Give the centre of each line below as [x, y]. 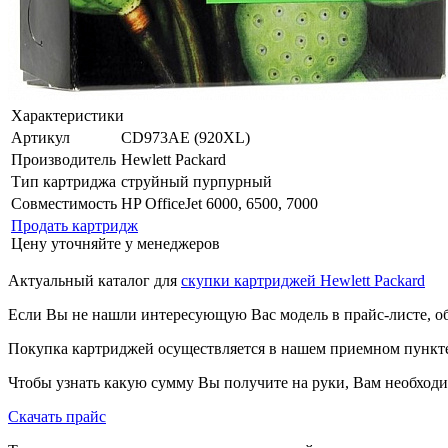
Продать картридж [74, 225]
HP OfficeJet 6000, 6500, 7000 [219, 203]
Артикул [40, 137]
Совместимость [64, 203]
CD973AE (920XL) [185, 137]
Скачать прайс [57, 416]
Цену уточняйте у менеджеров [115, 243]
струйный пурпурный [196, 181]
